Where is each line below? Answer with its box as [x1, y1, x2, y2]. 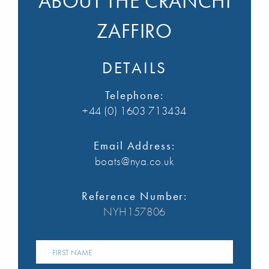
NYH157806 [103, 204, 166, 220]
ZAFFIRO [97, 18, 172, 44]
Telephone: [104, 88, 165, 103]
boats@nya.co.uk [94, 154, 175, 169]
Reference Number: [81, 189, 188, 204]
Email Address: [94, 138, 175, 154]
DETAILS [101, 57, 168, 79]
